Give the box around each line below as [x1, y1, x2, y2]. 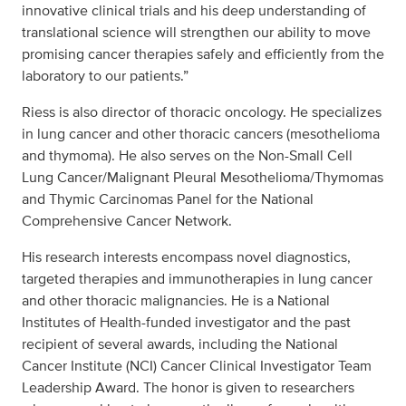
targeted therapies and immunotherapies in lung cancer [22, 268, 372, 290]
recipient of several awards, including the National [22, 333, 338, 355]
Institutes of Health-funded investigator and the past [22, 312, 351, 333]
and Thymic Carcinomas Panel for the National [22, 188, 314, 210]
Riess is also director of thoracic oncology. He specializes [22, 101, 382, 123]
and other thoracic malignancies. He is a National [22, 290, 330, 312]
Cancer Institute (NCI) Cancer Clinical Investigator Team [22, 355, 372, 377]
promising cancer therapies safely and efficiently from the [22, 43, 384, 65]
